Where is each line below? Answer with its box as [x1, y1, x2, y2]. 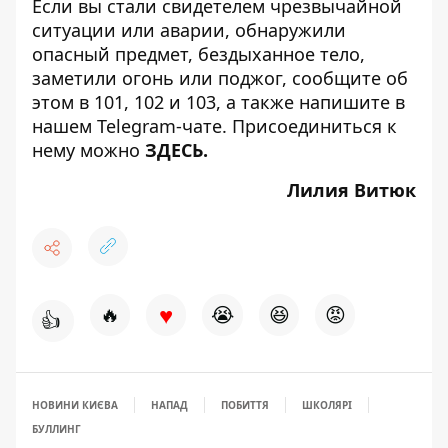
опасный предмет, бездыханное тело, [32, 42, 365, 66]
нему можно [32, 138, 145, 162]
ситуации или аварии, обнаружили [32, 18, 346, 42]
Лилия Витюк [287, 178, 416, 202]
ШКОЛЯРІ [302, 398, 352, 412]
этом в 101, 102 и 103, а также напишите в [32, 90, 405, 114]
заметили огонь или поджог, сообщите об [32, 66, 408, 90]
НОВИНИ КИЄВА [32, 398, 118, 412]
